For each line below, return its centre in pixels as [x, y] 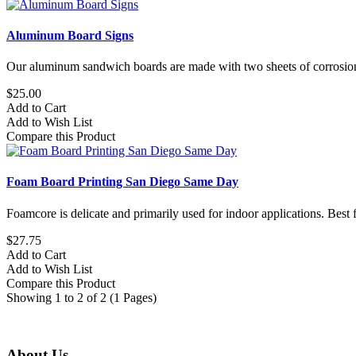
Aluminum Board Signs [70, 35]
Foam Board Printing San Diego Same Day [122, 182]
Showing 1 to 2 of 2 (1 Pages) [81, 297]
